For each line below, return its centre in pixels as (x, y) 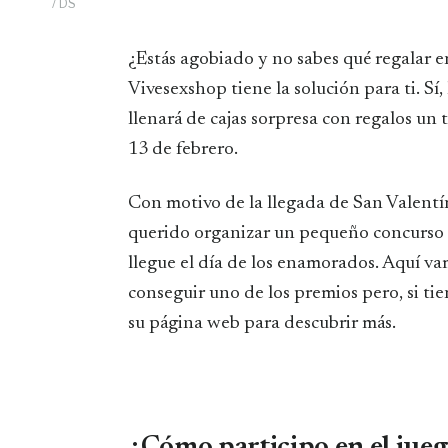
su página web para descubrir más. (262, 323)
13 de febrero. (183, 149)
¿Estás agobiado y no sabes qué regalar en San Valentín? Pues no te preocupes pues (137, 59)
